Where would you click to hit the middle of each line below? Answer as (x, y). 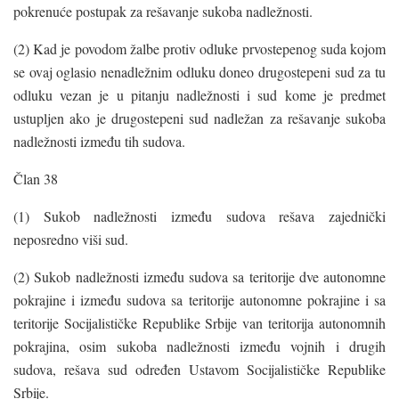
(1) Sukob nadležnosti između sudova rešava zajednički (199, 216)
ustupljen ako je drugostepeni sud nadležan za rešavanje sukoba (199, 118)
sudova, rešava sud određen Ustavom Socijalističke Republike (199, 369)
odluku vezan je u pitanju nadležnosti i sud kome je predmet (199, 94)
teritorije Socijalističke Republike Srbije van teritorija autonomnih (199, 322)
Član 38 (36, 178)
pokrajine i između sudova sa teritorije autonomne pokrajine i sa (199, 299)
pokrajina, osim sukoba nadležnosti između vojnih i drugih (199, 346)
